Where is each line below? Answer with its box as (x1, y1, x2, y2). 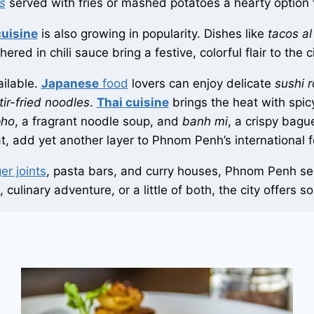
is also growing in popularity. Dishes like (37, 27, 268, 41)
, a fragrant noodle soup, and (14, 114, 182, 129)
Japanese (41, 76, 99, 91)
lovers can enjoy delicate (128, 76, 275, 91)
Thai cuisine (96, 95, 169, 110)
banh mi (182, 114, 228, 129)
